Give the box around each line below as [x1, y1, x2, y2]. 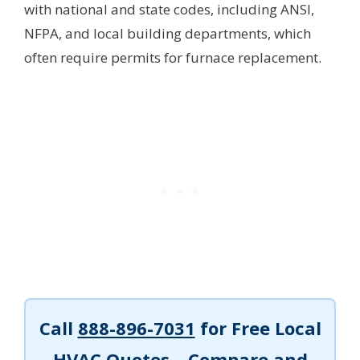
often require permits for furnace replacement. [24, 48, 321, 67]
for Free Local [194, 316, 321, 341]
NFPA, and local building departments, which [24, 24, 311, 43]
